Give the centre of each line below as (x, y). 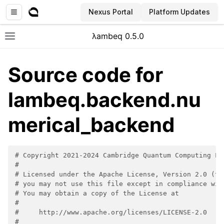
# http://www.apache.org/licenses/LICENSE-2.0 (111, 212)
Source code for (85, 75)
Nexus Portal (111, 12)
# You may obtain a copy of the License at (97, 193)
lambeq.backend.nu (104, 100)
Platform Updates (179, 12)
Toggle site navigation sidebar (66, 40)
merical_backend (91, 125)
